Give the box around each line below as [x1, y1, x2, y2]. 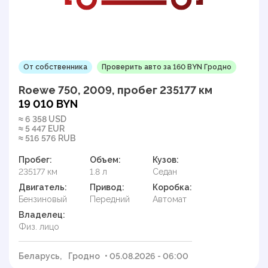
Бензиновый [19, 194, 67, 204]
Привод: [90, 182, 124, 192]
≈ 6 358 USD [19, 114, 66, 124]
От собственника [23, 62, 87, 71]
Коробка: [153, 182, 192, 192]
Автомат [153, 194, 187, 204]
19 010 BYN [19, 97, 78, 110]
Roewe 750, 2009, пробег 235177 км [19, 83, 212, 96]
